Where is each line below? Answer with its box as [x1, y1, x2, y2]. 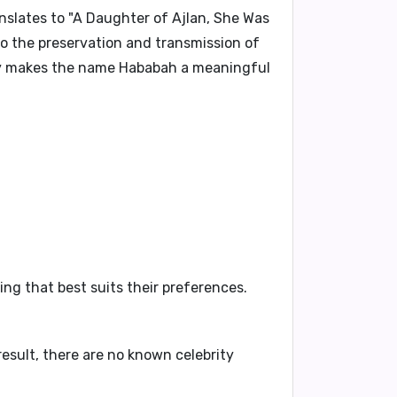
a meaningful [177, 59, 270, 76]
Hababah [119, 59, 177, 76]
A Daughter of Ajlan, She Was [73, 10, 269, 27]
